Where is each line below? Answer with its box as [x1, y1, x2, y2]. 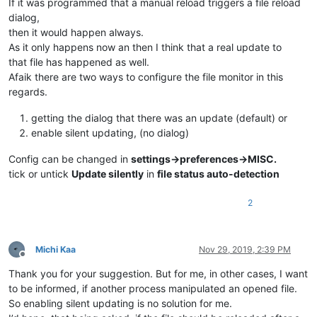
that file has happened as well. [8, 55, 149, 68]
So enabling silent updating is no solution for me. [8, 296, 232, 309]
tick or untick [8, 167, 71, 180]
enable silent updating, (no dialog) [31, 126, 189, 139]
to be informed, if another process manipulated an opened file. [8, 282, 297, 294]
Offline [22, 254, 48, 265]
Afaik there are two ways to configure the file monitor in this [8, 70, 283, 83]
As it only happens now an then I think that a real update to [8, 40, 282, 53]
